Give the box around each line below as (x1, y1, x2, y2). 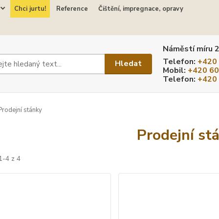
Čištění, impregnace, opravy (98, 4, 183, 13)
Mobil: (163, 65, 188, 76)
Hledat (115, 58, 142, 69)
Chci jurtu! (14, 4, 46, 13)
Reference (56, 4, 88, 13)
